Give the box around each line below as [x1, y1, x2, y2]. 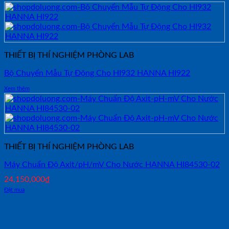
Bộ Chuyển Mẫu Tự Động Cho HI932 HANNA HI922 [4, 68, 190, 77]
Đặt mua [4, 187, 25, 193]
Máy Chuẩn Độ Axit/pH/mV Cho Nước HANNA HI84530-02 [4, 160, 220, 169]
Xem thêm [4, 85, 30, 91]
